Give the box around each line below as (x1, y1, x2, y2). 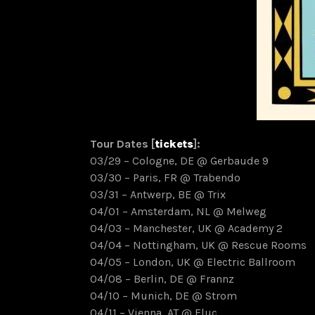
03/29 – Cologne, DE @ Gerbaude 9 (90, 154, 269, 168)
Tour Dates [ (90, 137, 155, 151)
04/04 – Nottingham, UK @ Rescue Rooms (90, 238, 307, 252)
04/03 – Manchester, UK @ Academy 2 (90, 221, 283, 236)
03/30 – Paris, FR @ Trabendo (90, 171, 240, 185)
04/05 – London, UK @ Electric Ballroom (90, 255, 295, 269)
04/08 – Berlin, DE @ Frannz (90, 272, 234, 286)
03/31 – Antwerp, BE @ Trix (90, 188, 226, 202)
